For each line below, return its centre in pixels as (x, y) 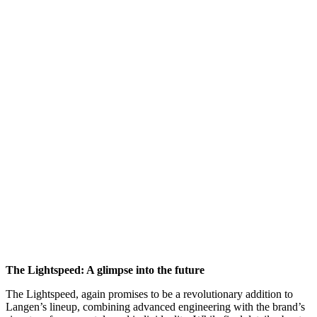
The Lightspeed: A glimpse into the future (105, 270)
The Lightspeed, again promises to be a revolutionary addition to (149, 294)
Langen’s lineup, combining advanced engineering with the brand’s (155, 306)
